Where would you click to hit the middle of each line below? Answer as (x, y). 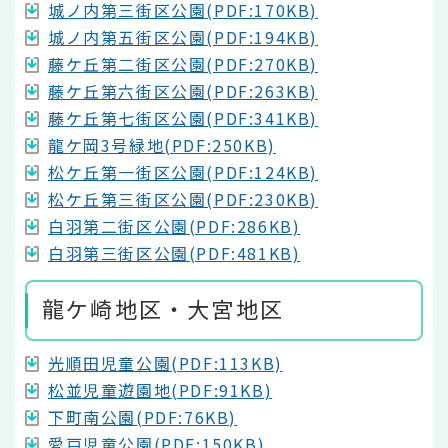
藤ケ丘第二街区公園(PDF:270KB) (183, 63)
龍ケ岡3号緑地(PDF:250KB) (162, 144)
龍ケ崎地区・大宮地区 (163, 308)
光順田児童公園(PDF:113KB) (165, 362)
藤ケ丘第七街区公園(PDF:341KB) (183, 117)
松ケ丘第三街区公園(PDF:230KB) (183, 198)
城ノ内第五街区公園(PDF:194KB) (183, 36)
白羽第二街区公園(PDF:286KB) (174, 225)
